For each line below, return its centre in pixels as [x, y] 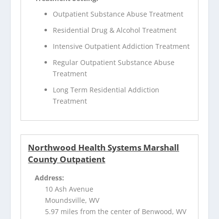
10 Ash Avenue [69, 189]
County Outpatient [67, 159]
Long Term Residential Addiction [106, 89]
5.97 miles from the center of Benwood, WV [116, 211]
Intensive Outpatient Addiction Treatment [121, 46]
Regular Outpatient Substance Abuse [114, 62]
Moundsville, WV [72, 200]
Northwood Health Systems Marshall [104, 147]
